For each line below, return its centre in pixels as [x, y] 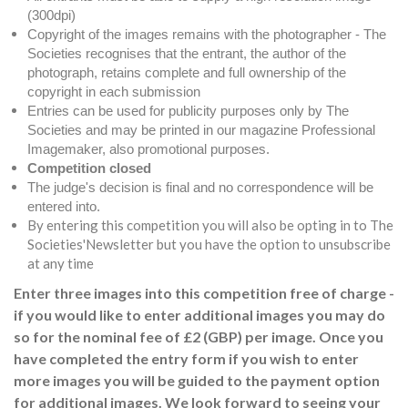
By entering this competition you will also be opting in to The [210, 224]
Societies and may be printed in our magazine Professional [201, 129]
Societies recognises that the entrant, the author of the [187, 53]
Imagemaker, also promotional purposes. [148, 148]
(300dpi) [51, 15]
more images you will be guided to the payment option [197, 380]
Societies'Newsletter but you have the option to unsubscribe [209, 244]
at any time [61, 263]
